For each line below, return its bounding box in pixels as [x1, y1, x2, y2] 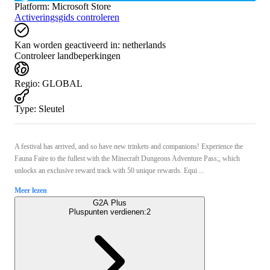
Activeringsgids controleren [14, 11, 119, 22]
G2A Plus [93, 198, 127, 207]
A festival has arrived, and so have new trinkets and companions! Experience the [14, 142, 243, 151]
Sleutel [39, 103, 64, 114]
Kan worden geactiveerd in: [14, 39, 120, 50]
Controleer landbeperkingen [14, 50, 121, 61]
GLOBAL [42, 78, 83, 89]
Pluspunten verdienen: [69, 207, 146, 216]
